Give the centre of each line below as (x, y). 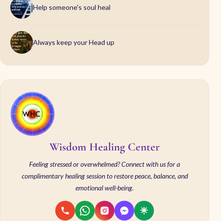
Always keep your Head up (74, 42)
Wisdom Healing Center (105, 147)
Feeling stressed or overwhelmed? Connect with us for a (105, 164)
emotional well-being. (105, 187)
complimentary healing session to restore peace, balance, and (105, 176)
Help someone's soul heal (72, 7)
